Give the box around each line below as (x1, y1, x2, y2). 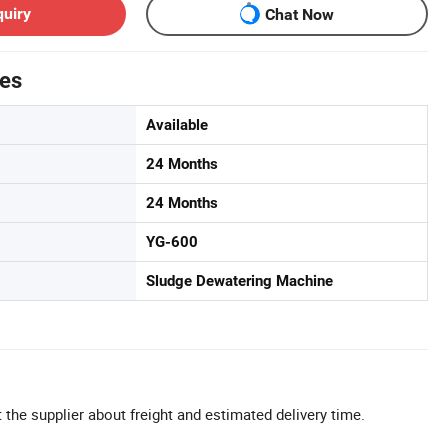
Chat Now (265, 4, 334, 24)
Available (146, 116, 208, 134)
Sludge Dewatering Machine (146, 272, 333, 290)
